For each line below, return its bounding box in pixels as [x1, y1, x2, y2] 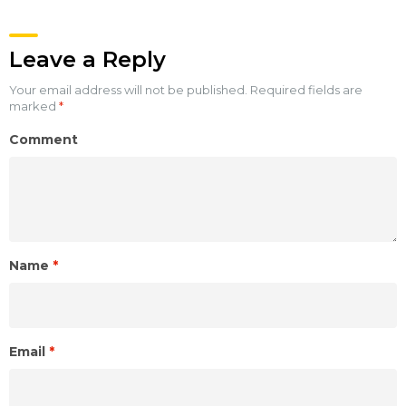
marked [9, 98, 59, 113]
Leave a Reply [9, 45, 166, 72]
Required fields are [247, 82, 362, 97]
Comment [9, 130, 78, 148]
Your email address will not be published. [9, 82, 247, 97]
